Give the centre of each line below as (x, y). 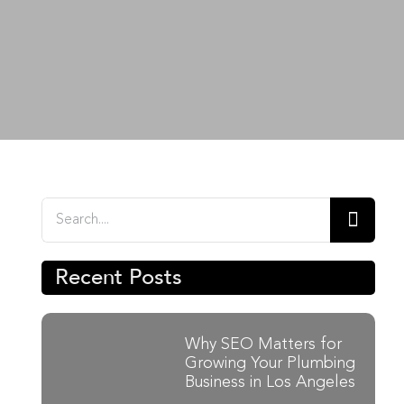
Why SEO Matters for (263, 344)
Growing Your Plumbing (270, 363)
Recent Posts (119, 277)
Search (70, 211)
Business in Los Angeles (270, 382)
